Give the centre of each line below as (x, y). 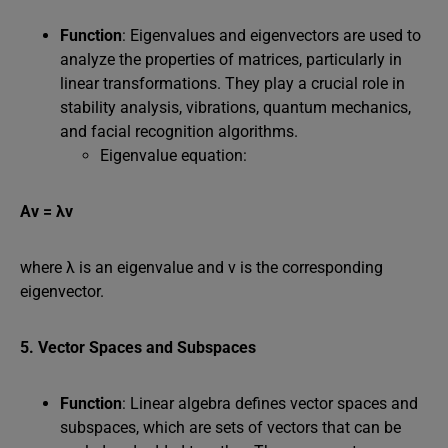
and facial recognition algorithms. (179, 131)
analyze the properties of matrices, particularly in (231, 59)
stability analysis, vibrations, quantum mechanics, (235, 107)
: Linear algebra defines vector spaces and (270, 403)
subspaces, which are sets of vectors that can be (230, 427)
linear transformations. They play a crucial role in (232, 83)
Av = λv (46, 211)
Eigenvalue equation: (175, 155)
